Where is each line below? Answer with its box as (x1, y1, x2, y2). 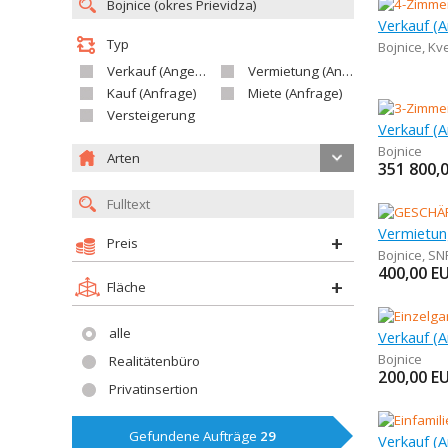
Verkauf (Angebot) (107, 62, 195, 80)
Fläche (107, 278, 146, 296)
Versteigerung (107, 106, 195, 124)
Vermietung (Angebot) (248, 62, 342, 80)
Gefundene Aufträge (129, 427, 261, 445)
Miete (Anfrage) (248, 84, 343, 102)
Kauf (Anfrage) (107, 84, 197, 102)
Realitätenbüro (109, 352, 200, 370)
